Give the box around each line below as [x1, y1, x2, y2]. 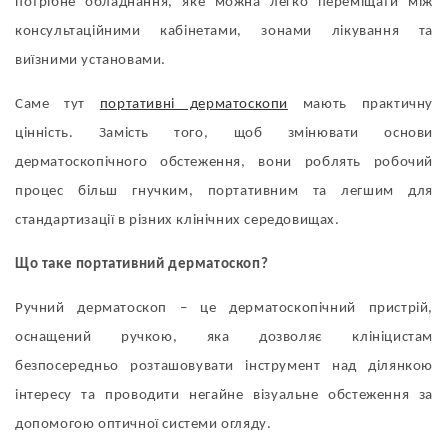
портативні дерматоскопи [99, 97, 288, 112]
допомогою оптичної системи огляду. [15, 417, 272, 432]
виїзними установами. [15, 53, 166, 68]
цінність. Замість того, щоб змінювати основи [15, 126, 433, 141]
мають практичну [287, 97, 433, 112]
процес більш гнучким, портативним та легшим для [15, 184, 433, 199]
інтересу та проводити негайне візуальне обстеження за [15, 388, 433, 403]
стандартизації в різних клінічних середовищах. [15, 213, 340, 228]
